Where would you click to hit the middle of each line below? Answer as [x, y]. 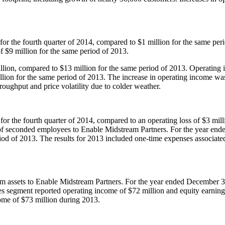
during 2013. [81, 199]
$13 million [78, 68]
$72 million [146, 190]
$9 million [21, 51]
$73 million [39, 199]
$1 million [154, 42]
